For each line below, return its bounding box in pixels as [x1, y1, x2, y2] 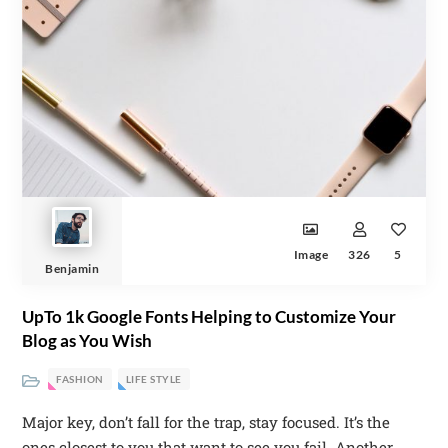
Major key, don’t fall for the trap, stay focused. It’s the [22, 411, 391, 432]
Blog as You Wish [22, 329, 153, 351]
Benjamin [45, 260, 100, 276]
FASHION [56, 372, 104, 385]
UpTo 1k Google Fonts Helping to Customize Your [22, 305, 397, 327]
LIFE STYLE [125, 372, 182, 385]
